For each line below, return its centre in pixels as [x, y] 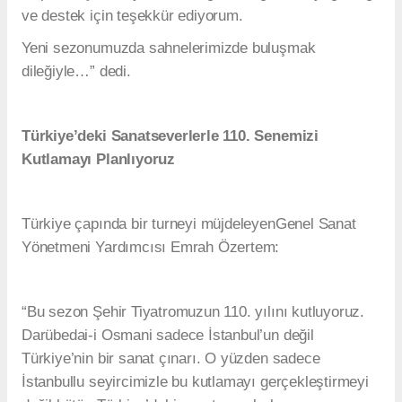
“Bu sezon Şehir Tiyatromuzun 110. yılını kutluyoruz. [193, 312]
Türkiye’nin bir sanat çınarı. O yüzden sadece [171, 359]
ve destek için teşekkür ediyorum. [132, 16]
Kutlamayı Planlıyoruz [98, 160]
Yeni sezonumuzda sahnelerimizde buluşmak [169, 48]
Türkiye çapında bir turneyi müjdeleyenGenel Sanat [189, 224]
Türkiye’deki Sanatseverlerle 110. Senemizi [170, 136]
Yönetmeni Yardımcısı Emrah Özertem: [151, 248]
